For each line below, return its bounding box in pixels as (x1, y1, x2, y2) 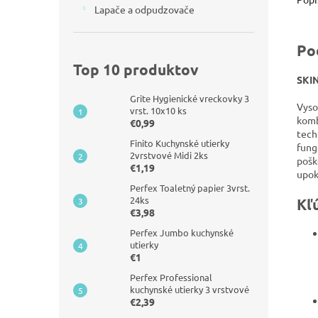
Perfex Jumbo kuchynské (130, 226, 234, 238)
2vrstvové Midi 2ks (130, 149, 208, 161)
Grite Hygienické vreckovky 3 (130, 92, 249, 104)
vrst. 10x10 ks (130, 104, 187, 116)
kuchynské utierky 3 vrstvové (130, 283, 249, 295)
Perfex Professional (130, 271, 212, 283)
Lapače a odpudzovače (94, 3, 194, 16)
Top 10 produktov (73, 60, 199, 79)
